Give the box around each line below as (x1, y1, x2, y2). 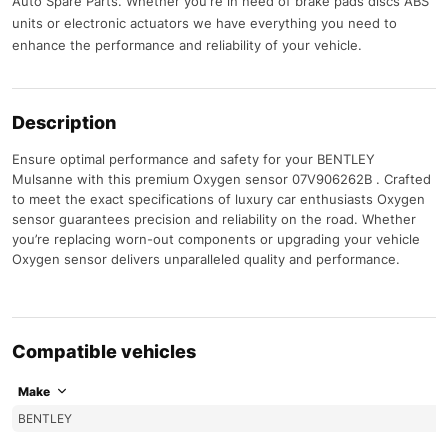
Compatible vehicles (12, 340, 196, 362)
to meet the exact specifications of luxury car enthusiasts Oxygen (12, 190, 425, 207)
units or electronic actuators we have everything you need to (12, 14, 397, 31)
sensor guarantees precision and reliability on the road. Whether (12, 210, 416, 227)
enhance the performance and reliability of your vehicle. (12, 36, 362, 53)
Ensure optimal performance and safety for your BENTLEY (12, 150, 375, 167)
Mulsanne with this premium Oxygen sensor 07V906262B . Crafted (12, 170, 431, 187)
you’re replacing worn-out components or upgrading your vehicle (12, 230, 420, 247)
